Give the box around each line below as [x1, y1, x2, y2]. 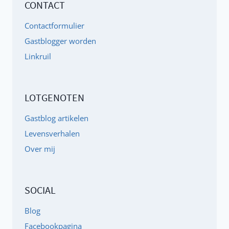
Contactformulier [25, 20, 84, 31]
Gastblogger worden [25, 35, 96, 46]
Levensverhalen [25, 128, 80, 139]
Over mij [25, 143, 55, 154]
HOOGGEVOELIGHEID [59, 29, 130, 38]
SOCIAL [25, 184, 56, 197]
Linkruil [25, 51, 51, 61]
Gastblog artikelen [25, 112, 88, 123]
